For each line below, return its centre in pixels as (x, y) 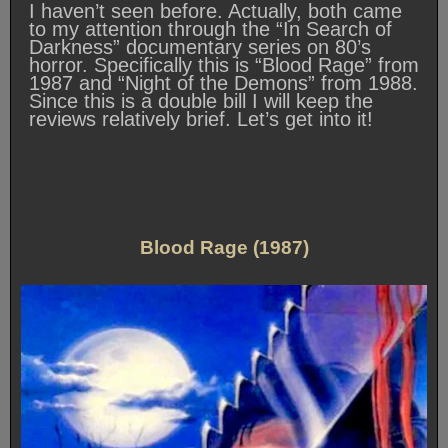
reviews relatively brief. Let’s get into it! (201, 119)
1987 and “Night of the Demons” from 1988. (223, 83)
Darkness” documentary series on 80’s (200, 47)
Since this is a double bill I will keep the (201, 101)
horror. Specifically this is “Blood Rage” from (224, 65)
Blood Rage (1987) (224, 248)
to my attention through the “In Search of (210, 29)
